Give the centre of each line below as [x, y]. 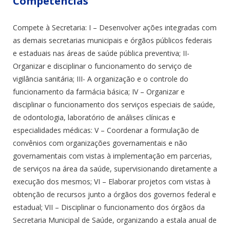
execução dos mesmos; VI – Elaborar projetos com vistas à [112, 181]
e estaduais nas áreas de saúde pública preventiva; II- [101, 53]
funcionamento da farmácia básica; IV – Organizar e [99, 91]
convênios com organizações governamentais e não [100, 143]
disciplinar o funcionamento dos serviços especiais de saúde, [114, 104]
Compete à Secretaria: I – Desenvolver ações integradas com [115, 27]
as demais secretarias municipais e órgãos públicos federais [112, 40]
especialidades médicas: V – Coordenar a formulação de [106, 130]
